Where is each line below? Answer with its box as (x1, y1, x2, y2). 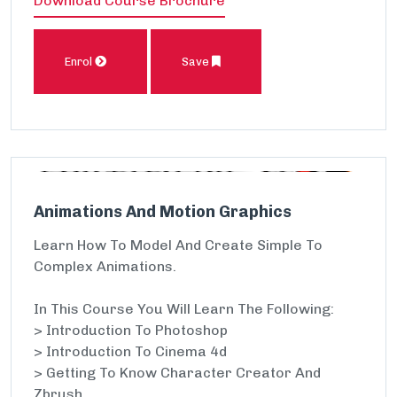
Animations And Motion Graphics (34, 202, 292, 222)
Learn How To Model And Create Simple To (34, 237, 323, 253)
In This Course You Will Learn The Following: (34, 300, 334, 317)
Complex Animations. (34, 258, 176, 275)
